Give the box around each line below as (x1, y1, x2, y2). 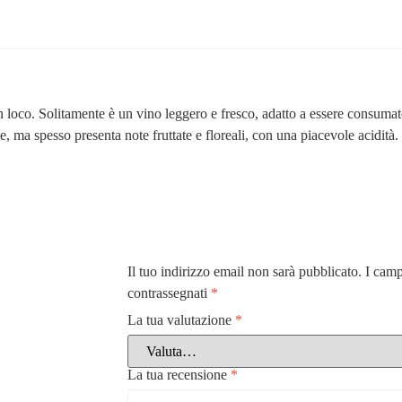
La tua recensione (127, 367, 231, 383)
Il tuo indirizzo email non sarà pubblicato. (127, 264, 362, 280)
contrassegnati (127, 285, 211, 301)
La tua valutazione (127, 312, 235, 328)
